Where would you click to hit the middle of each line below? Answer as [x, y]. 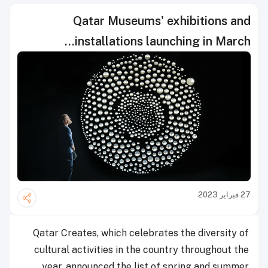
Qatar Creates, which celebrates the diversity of [141, 233]
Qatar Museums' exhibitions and [162, 21]
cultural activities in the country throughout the [141, 249]
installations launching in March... [163, 41]
